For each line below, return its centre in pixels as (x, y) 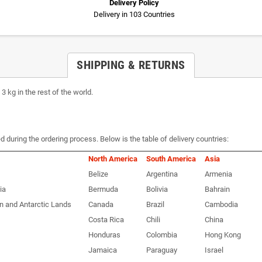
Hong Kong (223, 235)
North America (113, 158)
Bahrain (217, 189)
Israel (214, 250)
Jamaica (103, 250)
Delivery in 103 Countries (134, 14)
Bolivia (157, 189)
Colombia (162, 235)
